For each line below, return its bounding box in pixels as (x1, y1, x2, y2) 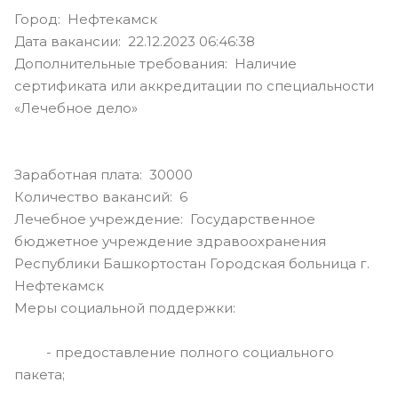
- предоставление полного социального (14, 343, 334, 361)
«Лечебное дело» (14, 99, 138, 116)
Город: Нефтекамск (14, 10, 157, 28)
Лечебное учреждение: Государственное (14, 210, 315, 227)
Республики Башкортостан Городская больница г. (14, 254, 370, 272)
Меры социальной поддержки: (14, 298, 239, 316)
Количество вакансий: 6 (14, 187, 187, 205)
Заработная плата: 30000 (14, 165, 193, 183)
